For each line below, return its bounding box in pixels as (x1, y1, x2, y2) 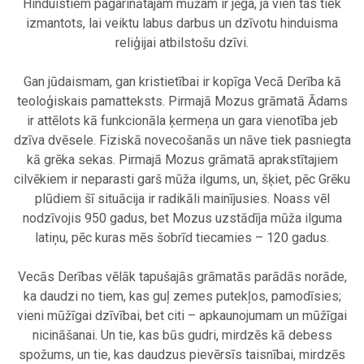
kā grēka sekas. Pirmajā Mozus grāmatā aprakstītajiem (26, 152, 338, 168)
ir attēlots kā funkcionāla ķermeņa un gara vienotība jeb (26, 113, 338, 129)
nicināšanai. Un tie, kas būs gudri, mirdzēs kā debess (32, 327, 332, 344)
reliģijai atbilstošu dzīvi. (115, 35, 249, 51)
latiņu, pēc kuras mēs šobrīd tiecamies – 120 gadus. (35, 230, 329, 246)
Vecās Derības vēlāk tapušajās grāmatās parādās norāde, (17, 269, 347, 285)
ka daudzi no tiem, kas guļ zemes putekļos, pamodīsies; (23, 288, 341, 305)
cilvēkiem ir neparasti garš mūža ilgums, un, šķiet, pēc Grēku (14, 171, 350, 188)
